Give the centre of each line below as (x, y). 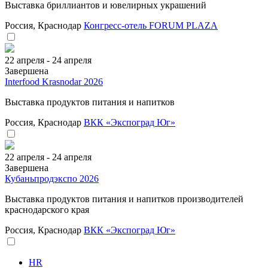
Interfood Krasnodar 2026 (54, 81)
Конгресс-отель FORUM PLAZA (151, 25)
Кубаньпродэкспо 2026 (52, 178)
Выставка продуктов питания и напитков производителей (124, 199)
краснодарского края (47, 209)
